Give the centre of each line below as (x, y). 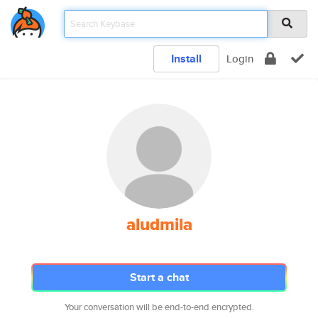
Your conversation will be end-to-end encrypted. (159, 307)
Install (186, 59)
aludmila (159, 224)
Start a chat (159, 277)
